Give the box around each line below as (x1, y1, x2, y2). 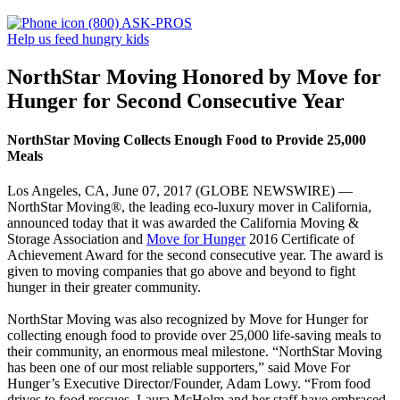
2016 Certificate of (246, 231, 354, 247)
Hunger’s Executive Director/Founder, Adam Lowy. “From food (7, 376, 371, 392)
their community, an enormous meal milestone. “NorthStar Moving (7, 344, 382, 360)
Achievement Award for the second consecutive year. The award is (7, 247, 383, 263)
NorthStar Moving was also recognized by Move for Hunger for (7, 312, 368, 328)
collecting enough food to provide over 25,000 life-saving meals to (7, 328, 381, 344)
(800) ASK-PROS (85, 15, 192, 31)
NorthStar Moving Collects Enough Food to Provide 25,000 (7, 132, 366, 148)
